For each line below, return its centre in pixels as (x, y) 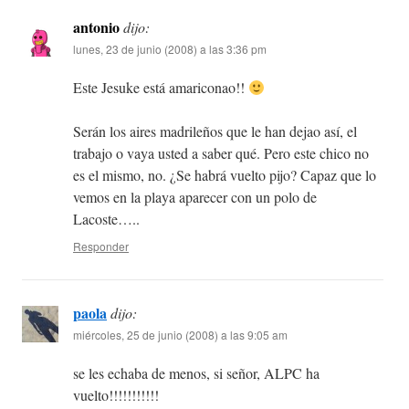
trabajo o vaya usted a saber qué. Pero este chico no (221, 153)
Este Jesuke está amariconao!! (161, 88)
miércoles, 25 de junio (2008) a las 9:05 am (180, 335)
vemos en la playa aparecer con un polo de (195, 197)
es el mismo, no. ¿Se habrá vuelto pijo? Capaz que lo (225, 175)
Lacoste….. (106, 219)
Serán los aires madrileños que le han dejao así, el (215, 131)
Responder (101, 246)
